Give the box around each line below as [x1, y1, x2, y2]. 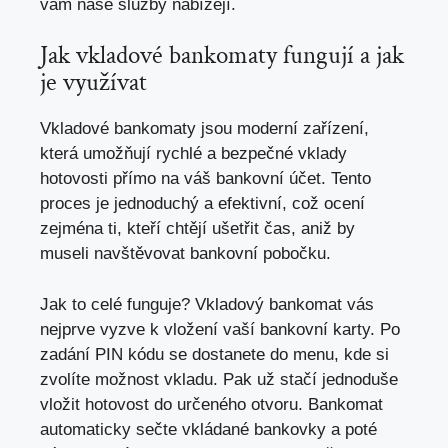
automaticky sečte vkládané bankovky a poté [40, 419, 377, 439]
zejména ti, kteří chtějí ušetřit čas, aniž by [40, 219, 355, 239]
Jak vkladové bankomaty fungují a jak [40, 39, 404, 73]
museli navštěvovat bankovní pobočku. [40, 244, 331, 264]
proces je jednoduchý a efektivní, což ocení [40, 194, 365, 214]
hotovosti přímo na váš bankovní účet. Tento [40, 169, 371, 189]
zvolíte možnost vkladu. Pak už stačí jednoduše [40, 369, 398, 389]
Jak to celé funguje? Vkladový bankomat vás [40, 294, 374, 314]
